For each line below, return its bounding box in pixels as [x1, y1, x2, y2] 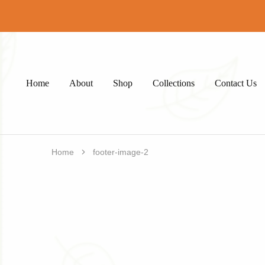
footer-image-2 [93, 147, 148, 157]
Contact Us [215, 77, 257, 88]
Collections [153, 77, 195, 88]
